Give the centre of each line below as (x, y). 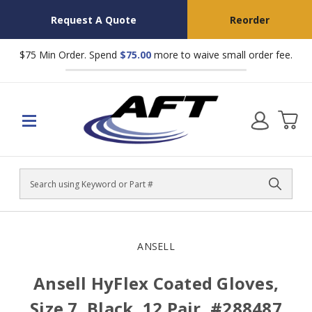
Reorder (249, 19)
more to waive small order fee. (222, 55)
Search (36, 190)
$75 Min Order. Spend (70, 55)
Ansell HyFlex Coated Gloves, (156, 283)
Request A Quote (93, 19)
